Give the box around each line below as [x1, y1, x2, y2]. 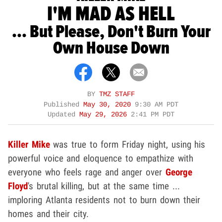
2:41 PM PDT [131, 111, 174, 118]
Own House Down [53, 37, 169, 59]
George [165, 166, 192, 178]
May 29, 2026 [79, 111, 131, 118]
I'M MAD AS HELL [47, 1, 175, 27]
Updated [48, 111, 79, 118]
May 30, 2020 [83, 101, 135, 109]
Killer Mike [8, 138, 50, 150]
